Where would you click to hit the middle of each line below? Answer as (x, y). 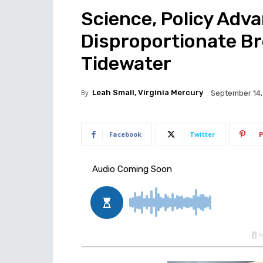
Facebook (125, 134)
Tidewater (126, 63)
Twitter (202, 134)
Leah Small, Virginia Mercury (148, 92)
